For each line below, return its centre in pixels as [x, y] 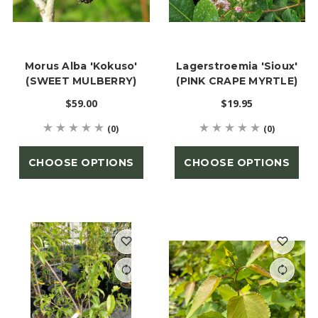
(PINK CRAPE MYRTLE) [237, 81]
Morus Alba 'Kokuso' [81, 66]
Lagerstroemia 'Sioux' [237, 66]
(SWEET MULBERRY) [81, 81]
